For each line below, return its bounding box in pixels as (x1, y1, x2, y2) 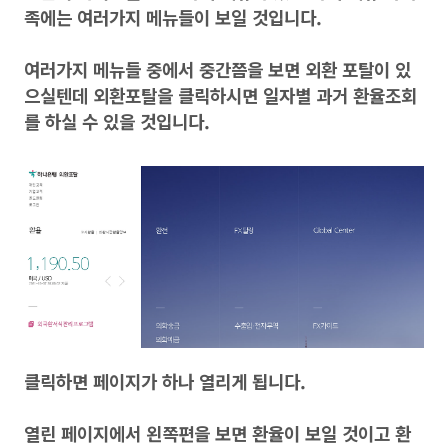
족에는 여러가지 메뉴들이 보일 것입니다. (24, 4, 322, 30)
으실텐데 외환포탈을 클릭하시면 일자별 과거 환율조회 (24, 82, 417, 108)
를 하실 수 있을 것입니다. (24, 108, 210, 134)
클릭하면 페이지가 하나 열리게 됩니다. (24, 368, 306, 394)
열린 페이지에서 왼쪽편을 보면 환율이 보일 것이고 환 (24, 420, 411, 446)
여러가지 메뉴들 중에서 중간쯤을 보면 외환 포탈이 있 (24, 56, 411, 82)
